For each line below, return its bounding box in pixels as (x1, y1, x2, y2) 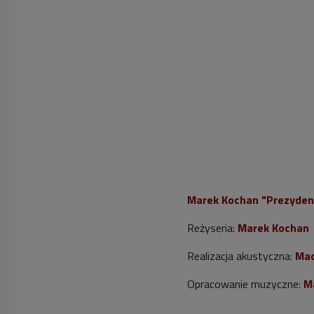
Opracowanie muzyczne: (187, 275, 303, 292)
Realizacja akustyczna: (187, 247, 295, 264)
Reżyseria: (187, 219, 235, 236)
